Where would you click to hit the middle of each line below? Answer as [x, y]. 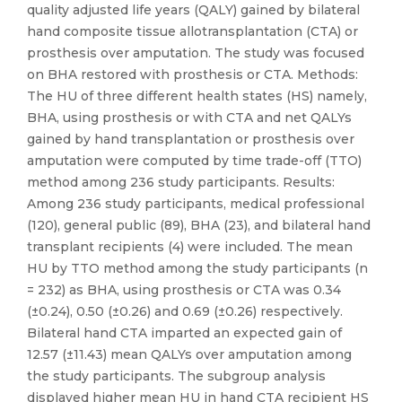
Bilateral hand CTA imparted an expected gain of [184, 333]
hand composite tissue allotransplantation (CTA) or [192, 31]
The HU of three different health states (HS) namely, [197, 96]
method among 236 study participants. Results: [181, 182]
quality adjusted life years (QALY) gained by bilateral [193, 10]
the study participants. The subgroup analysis [176, 376]
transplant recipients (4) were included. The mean [190, 247]
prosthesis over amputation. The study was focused [196, 53]
